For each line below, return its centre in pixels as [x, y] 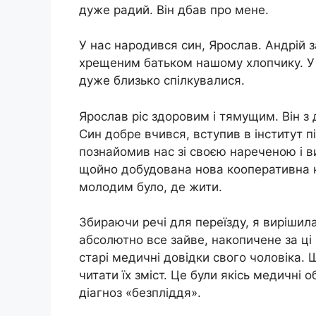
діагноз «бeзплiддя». [140, 293]
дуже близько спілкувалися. [162, 81]
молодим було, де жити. [151, 187]
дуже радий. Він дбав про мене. [174, 10]
